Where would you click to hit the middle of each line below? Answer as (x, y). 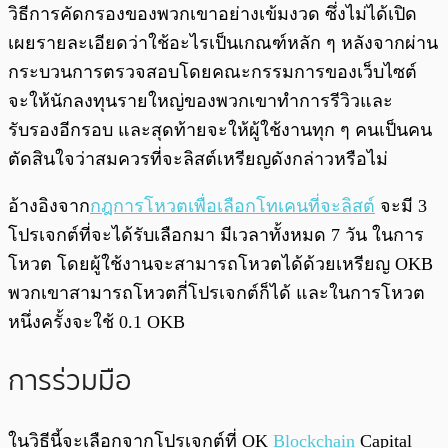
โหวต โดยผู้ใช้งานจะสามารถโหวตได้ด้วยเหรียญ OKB (220, 263)
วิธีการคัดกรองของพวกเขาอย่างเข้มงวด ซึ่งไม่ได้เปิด (212, 13)
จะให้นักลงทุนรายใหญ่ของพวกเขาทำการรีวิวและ (200, 100)
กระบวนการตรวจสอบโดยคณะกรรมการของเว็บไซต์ (212, 71)
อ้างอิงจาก (49, 205)
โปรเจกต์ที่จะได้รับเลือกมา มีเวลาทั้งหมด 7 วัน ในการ (216, 234)
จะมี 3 (401, 205)
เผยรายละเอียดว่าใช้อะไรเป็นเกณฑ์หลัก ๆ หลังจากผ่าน (223, 42)
